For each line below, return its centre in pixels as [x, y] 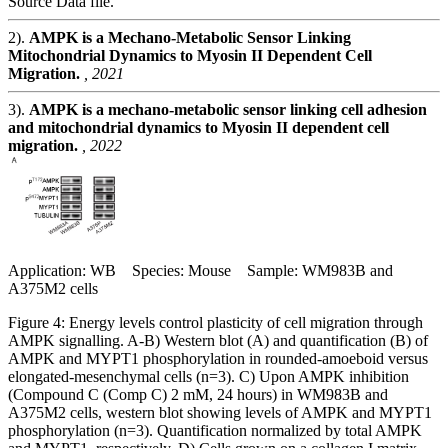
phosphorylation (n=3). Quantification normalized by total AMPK [215, 430]
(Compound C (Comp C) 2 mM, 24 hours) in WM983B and [198, 394]
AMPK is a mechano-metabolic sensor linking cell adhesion [228, 109]
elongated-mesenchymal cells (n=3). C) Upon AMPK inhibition [208, 376]
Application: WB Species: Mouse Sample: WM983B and [200, 270]
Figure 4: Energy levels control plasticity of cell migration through [215, 322]
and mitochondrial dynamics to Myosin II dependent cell [198, 127]
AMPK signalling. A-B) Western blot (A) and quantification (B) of [218, 340]
